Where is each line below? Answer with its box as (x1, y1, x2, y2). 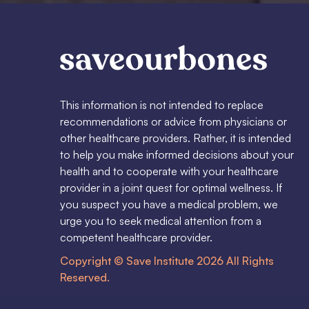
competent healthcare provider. (60, 230, 212, 245)
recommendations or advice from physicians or (60, 114, 287, 129)
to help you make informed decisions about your (60, 148, 294, 162)
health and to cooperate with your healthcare (60, 164, 279, 179)
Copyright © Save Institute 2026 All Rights (60, 254, 274, 268)
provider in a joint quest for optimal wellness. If (60, 181, 282, 195)
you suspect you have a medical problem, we (60, 197, 278, 212)
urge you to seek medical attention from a (60, 214, 261, 228)
